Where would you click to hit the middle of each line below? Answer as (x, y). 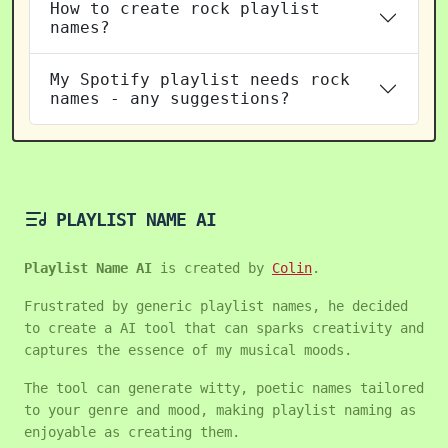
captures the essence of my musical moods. (188, 349)
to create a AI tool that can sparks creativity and (224, 327)
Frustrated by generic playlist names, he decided (216, 305)
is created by (212, 267)
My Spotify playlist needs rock (200, 79)
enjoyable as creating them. (132, 431)
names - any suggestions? (170, 98)
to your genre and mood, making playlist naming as (220, 409)
